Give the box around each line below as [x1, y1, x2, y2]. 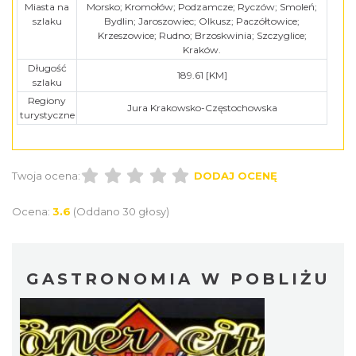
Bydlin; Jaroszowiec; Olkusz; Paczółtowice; [104, 14, 300, 27]
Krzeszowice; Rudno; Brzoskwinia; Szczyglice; [97, 29, 307, 41]
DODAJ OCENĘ [193, 168, 277, 182]
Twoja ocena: [12, 168, 80, 182]
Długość [27, 61, 67, 74]
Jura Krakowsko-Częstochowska [126, 101, 277, 114]
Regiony [28, 94, 66, 106]
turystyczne [19, 108, 75, 121]
